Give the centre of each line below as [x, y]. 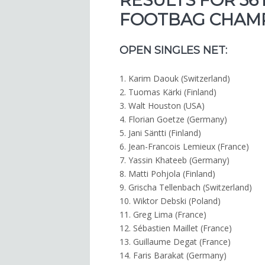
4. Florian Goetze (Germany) [173, 119]
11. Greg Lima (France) [163, 215]
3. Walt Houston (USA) [162, 106]
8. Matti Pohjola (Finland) [167, 174]
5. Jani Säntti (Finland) [160, 133]
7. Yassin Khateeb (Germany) [174, 160]
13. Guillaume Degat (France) [175, 242]
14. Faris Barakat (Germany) [173, 256]
